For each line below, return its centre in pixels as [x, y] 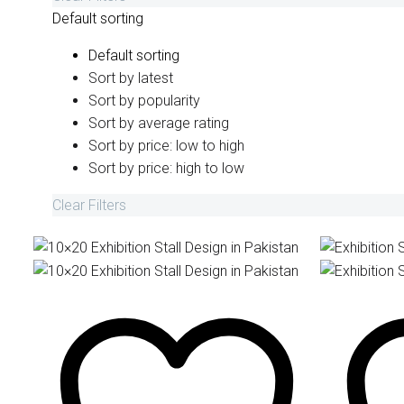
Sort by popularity [144, 101]
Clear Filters [89, 206]
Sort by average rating [159, 124]
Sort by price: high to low [166, 169]
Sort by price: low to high [166, 146]
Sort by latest [131, 78]
